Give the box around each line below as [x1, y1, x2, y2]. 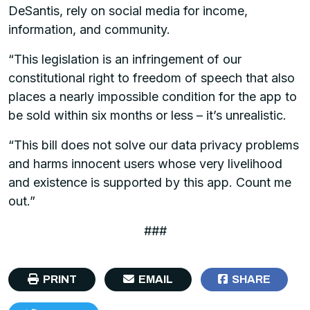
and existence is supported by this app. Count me [8, 174, 291, 190]
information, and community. [8, 21, 174, 37]
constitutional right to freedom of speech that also [8, 70, 295, 85]
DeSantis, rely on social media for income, [8, 3, 248, 18]
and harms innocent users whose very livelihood [8, 156, 282, 171]
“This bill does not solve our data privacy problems [8, 137, 299, 152]
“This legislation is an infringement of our [8, 51, 241, 66]
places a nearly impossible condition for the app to [8, 89, 297, 104]
